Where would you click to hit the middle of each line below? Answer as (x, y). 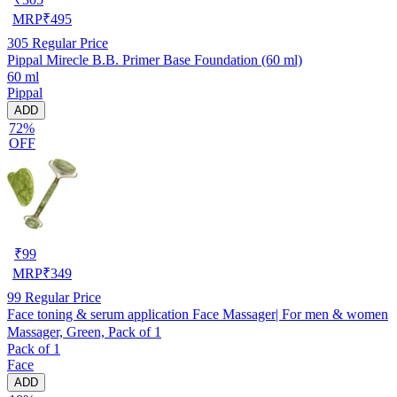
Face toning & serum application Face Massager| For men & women (198, 314)
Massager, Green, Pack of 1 (84, 331)
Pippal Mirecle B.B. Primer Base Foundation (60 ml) (155, 59)
